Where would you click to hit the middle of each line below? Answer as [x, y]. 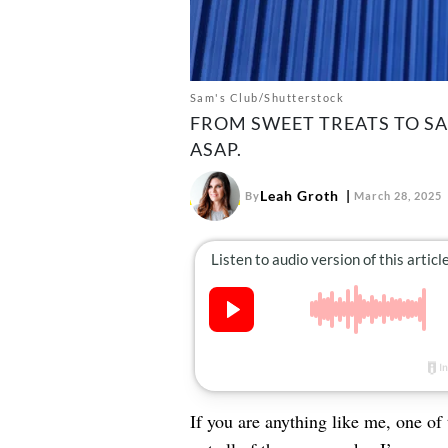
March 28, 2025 [397, 195]
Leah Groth [299, 196]
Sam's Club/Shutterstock [266, 97]
